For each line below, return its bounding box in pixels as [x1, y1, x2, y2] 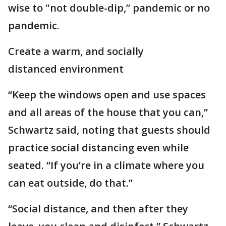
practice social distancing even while [8, 141, 189, 155]
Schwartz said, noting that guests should [8, 123, 210, 137]
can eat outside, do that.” [8, 176, 133, 190]
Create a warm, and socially [8, 44, 144, 59]
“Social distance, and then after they [8, 202, 188, 216]
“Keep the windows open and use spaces [8, 88, 206, 102]
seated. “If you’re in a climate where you [8, 158, 204, 173]
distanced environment [8, 62, 124, 76]
